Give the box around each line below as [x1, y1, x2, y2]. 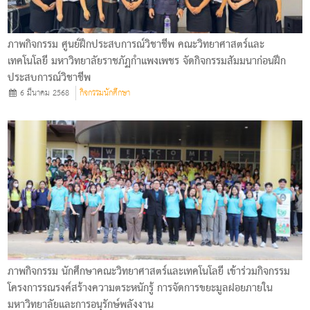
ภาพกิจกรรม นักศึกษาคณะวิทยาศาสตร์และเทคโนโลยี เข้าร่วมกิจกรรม [8, 262, 291, 282]
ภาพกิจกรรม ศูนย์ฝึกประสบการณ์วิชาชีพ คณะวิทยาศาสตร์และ [8, 35, 265, 55]
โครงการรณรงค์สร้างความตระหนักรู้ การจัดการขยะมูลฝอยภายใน [8, 278, 273, 298]
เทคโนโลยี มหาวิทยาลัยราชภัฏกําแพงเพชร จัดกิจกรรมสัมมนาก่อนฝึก [8, 51, 286, 71]
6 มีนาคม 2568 [17, 85, 70, 100]
